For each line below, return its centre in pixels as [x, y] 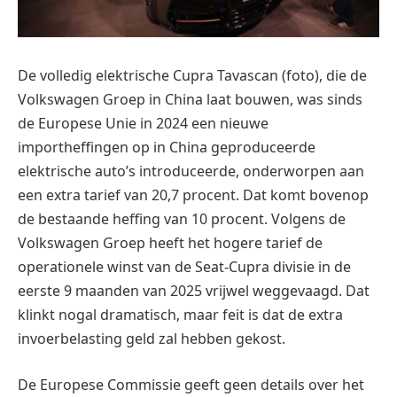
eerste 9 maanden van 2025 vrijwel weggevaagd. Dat [194, 290]
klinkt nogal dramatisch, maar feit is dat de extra [180, 314]
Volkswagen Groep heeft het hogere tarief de [170, 242]
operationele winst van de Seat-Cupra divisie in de [184, 266]
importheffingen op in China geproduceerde [167, 147]
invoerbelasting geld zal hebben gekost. [152, 338]
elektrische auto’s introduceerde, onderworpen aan [191, 171]
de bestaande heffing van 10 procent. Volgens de [182, 218]
